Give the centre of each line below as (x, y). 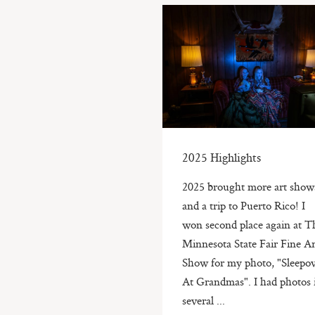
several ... (204, 300)
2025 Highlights (222, 157)
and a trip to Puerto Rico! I (244, 205)
